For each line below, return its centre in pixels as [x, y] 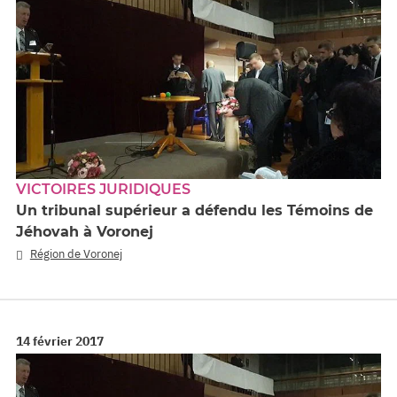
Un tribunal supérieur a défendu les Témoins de [195, 210]
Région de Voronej [76, 253]
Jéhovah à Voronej [85, 231]
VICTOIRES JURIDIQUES [103, 189]
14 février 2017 [60, 342]
